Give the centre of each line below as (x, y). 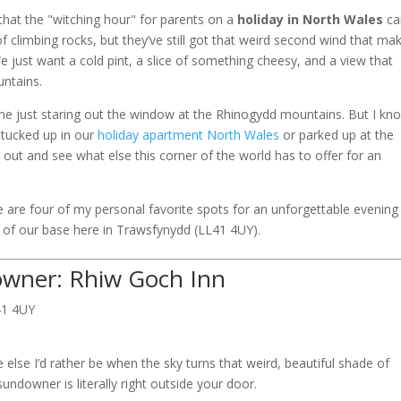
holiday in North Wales (311, 19)
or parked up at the (337, 134)
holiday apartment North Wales (189, 134)
